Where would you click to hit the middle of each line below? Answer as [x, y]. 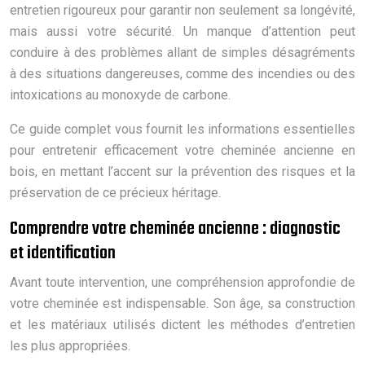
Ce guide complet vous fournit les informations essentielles [182, 129]
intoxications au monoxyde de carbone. [120, 95]
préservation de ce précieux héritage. [115, 192]
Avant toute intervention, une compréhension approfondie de [182, 282]
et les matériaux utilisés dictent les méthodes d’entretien [182, 324]
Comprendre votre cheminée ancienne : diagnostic [175, 229]
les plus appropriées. [70, 345]
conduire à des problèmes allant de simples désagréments [182, 52]
